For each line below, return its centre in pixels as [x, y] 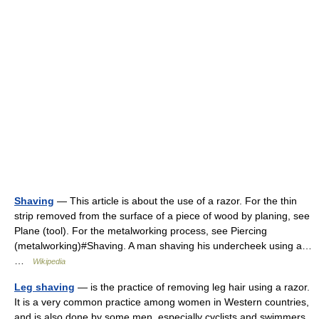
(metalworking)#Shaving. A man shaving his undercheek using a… [163, 246]
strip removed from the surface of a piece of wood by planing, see [162, 216]
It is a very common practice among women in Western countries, [162, 302]
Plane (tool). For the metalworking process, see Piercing [141, 231]
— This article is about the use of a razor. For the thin [176, 201]
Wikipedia [49, 261]
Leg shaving [45, 287]
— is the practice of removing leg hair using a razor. [192, 287]
